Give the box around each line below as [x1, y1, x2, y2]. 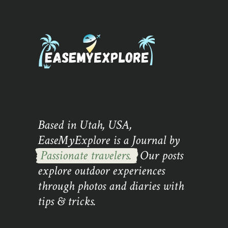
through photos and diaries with [38, 178, 184, 195]
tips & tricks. [38, 193, 96, 210]
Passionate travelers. [40, 147, 132, 164]
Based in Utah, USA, [38, 117, 132, 134]
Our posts [137, 147, 183, 164]
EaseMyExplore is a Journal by [38, 132, 180, 149]
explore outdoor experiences [38, 162, 165, 180]
